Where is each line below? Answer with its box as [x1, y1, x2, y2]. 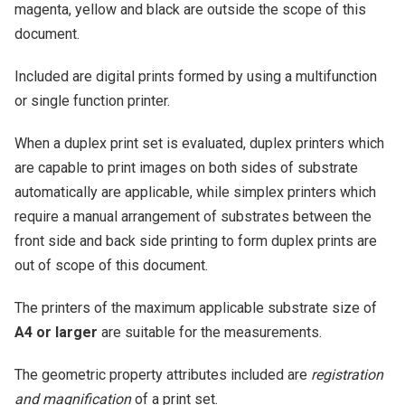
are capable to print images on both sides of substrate [14, 158, 358, 176]
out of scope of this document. [14, 256, 208, 274]
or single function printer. [14, 91, 170, 109]
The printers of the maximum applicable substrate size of [14, 298, 377, 316]
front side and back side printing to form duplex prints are [14, 231, 377, 250]
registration [311, 365, 383, 383]
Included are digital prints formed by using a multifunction [14, 67, 377, 85]
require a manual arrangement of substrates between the [14, 207, 372, 225]
